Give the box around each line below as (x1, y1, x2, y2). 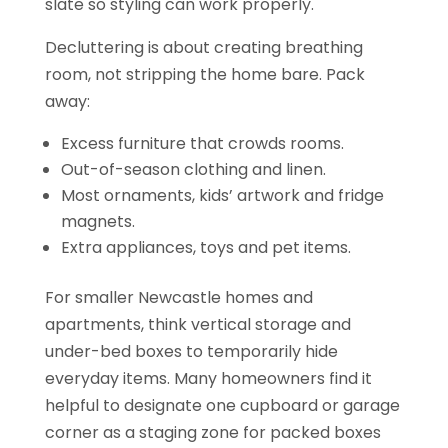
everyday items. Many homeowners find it (44, 366, 372, 390)
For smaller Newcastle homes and (44, 285, 313, 309)
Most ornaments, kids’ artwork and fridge (60, 183, 384, 207)
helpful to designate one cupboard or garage (44, 393, 400, 417)
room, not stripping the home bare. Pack (44, 62, 365, 86)
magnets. (60, 209, 143, 233)
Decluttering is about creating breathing (44, 35, 363, 59)
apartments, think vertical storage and (44, 312, 351, 336)
